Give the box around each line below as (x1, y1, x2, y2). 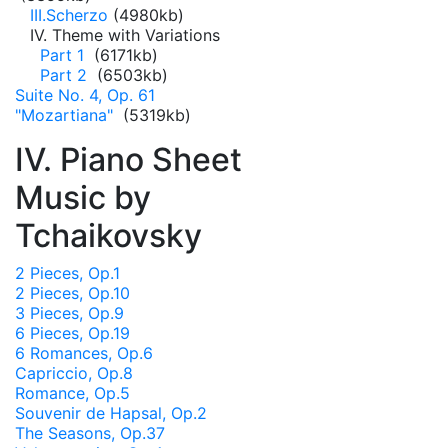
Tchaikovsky (15, 216, 202, 255)
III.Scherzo (30, 5, 108, 25)
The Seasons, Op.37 (15, 423, 165, 443)
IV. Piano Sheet (15, 140, 242, 179)
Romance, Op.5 (15, 383, 130, 403)
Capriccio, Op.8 (15, 363, 133, 383)
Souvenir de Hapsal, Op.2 (15, 403, 207, 423)
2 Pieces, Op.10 (15, 283, 130, 303)
